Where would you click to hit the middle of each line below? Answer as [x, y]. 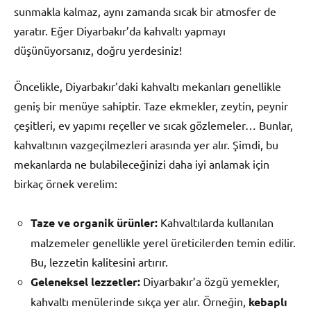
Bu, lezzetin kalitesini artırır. [99, 262]
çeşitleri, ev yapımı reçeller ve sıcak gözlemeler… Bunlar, [153, 125]
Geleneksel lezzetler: [85, 282]
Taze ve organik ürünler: [94, 223]
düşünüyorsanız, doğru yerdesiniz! [98, 50]
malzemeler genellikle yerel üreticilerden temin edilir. [163, 243]
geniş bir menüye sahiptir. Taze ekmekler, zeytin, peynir [151, 106]
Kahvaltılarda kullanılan [216, 222]
